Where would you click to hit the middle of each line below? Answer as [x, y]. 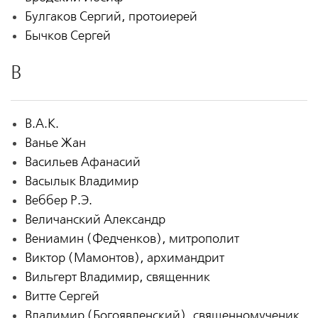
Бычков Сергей [67, 35]
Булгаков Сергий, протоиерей [111, 16]
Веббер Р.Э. [58, 200]
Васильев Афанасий [82, 162]
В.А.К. [42, 124]
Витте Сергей [62, 296]
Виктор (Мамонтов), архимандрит [124, 258]
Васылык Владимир [81, 181]
